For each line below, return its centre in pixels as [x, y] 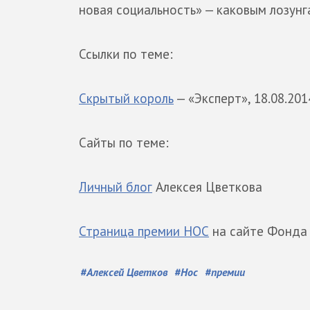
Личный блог [116, 187]
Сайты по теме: [124, 143]
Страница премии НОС [144, 231]
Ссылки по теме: [126, 54]
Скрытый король [126, 98]
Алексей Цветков [127, 272]
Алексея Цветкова [207, 187]
